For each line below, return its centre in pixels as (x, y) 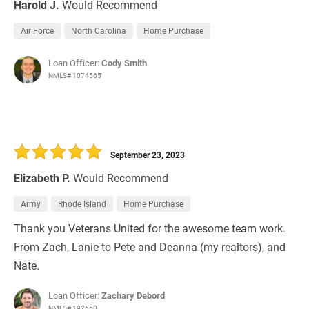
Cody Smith (124, 63)
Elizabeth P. (42, 178)
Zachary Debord (133, 296)
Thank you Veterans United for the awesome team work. (150, 228)
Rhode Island (82, 204)
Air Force (37, 31)
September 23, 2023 (148, 155)
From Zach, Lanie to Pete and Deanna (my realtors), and (150, 247)
